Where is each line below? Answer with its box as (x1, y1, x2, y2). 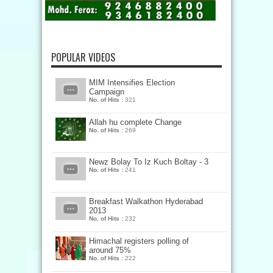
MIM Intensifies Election (89, 78, 175, 87)
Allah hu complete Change (89, 118, 182, 127)
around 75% (89, 246, 131, 255)
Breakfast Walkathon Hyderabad (89, 197, 203, 206)
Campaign (89, 87, 124, 96)
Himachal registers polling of (89, 236, 189, 246)
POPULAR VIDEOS (51, 50, 115, 65)
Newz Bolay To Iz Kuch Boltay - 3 (89, 157, 208, 166)
